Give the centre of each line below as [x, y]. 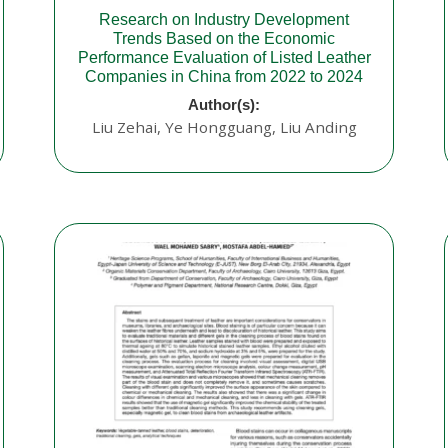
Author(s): [224, 105]
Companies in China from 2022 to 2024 [224, 77]
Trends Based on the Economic [224, 39]
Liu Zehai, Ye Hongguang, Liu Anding [224, 127]
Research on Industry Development [224, 20]
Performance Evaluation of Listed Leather [224, 58]
